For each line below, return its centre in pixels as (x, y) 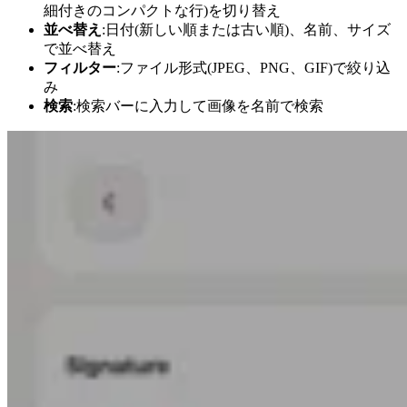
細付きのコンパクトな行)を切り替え (162, 11)
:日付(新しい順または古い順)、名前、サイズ (246, 30)
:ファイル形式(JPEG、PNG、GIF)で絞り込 (253, 68)
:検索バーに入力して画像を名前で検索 (198, 106)
